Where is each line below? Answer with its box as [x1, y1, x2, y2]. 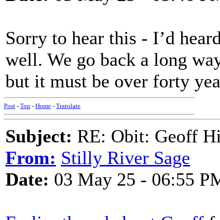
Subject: [5, 126, 72, 146]
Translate [56, 102, 81, 110]
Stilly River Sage [61, 147, 190, 168]
